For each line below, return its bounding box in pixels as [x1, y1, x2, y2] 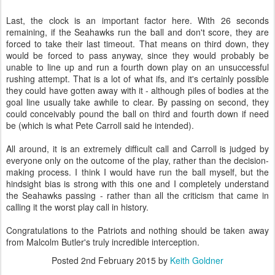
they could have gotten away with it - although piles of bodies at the [6, 84, 269, 97]
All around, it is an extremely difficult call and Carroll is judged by [6, 142, 269, 155]
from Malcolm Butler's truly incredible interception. [6, 236, 199, 249]
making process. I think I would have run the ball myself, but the [6, 166, 269, 179]
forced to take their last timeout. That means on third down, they [6, 37, 269, 50]
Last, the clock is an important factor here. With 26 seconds [6, 14, 269, 27]
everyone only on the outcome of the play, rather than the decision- [6, 154, 269, 167]
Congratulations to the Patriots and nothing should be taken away [6, 224, 269, 237]
